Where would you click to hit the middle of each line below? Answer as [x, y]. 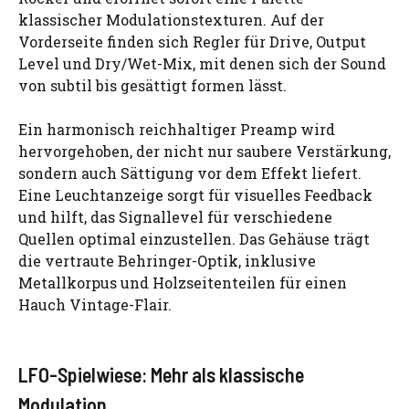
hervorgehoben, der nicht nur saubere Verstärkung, [204, 151]
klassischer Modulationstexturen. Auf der [171, 19]
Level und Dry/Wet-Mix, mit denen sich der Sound [202, 63]
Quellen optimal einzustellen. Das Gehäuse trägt [194, 238]
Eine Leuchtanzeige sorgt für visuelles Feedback [195, 194]
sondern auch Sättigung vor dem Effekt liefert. [190, 173]
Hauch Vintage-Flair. [95, 304]
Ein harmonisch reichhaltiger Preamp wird [177, 129]
